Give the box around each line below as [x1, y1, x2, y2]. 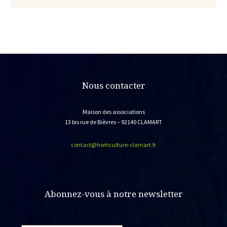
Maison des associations [82, 107, 145, 116]
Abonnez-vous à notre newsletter [44, 187, 183, 200]
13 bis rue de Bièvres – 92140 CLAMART [65, 118, 162, 126]
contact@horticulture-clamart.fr [71, 140, 156, 148]
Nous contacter [82, 79, 145, 91]
